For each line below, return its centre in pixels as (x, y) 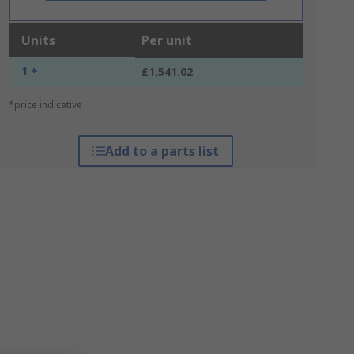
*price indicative (45, 105)
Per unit (166, 40)
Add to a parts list (162, 151)
